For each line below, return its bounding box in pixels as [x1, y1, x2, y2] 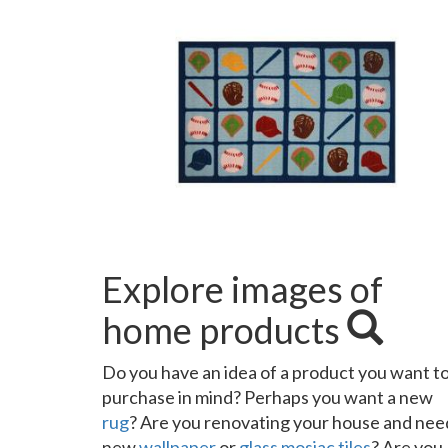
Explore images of [102, 267, 383, 311]
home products [102, 308, 347, 352]
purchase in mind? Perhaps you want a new [102, 386, 433, 408]
